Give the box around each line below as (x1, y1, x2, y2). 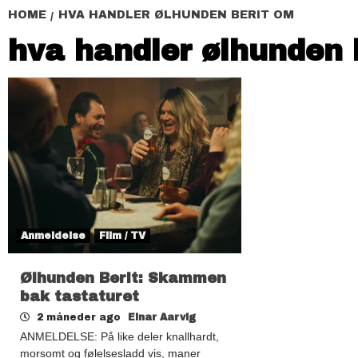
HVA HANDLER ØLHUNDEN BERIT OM (58, 8, 294, 21)
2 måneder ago (34, 311, 124, 323)
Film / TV (99, 229, 145, 241)
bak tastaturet (20, 288, 139, 304)
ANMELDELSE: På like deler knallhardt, (20, 329, 219, 343)
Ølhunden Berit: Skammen (20, 269, 226, 286)
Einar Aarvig (128, 311, 196, 323)
